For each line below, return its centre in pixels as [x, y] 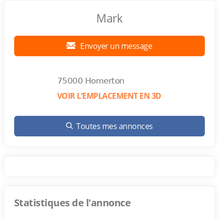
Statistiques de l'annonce [72, 203]
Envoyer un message [115, 46]
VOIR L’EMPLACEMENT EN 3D [109, 96]
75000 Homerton [91, 81]
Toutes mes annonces [115, 126]
